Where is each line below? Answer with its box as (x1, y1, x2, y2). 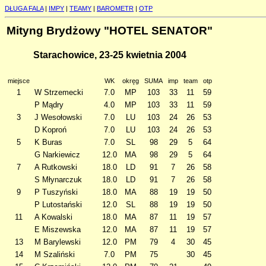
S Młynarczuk (34, 175, 82, 184)
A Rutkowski (34, 163, 77, 172)
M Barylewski (34, 237, 81, 246)
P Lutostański (34, 200, 82, 209)
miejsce (8, 77, 30, 84)
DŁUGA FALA (5, 5, 43, 12)
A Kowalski (34, 213, 72, 221)
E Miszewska (34, 225, 81, 234)
